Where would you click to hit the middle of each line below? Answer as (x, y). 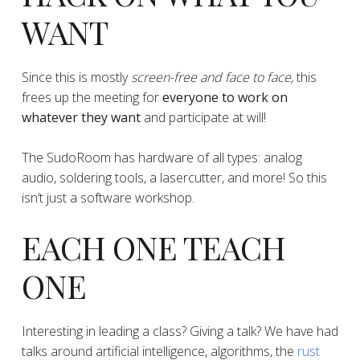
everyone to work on (225, 98)
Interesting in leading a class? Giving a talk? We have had (180, 331)
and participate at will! (203, 118)
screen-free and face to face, (212, 78)
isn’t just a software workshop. (108, 198)
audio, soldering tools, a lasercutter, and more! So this (174, 178)
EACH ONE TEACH (153, 247)
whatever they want (81, 118)
